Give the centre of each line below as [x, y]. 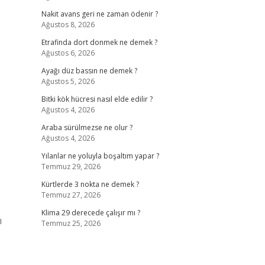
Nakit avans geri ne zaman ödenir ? [99, 14]
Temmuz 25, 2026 [71, 223]
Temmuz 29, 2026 [71, 167]
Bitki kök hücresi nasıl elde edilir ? [97, 99]
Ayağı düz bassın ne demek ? [89, 71]
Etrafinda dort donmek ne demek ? [99, 42]
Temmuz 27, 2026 [71, 195]
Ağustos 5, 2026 [68, 81]
